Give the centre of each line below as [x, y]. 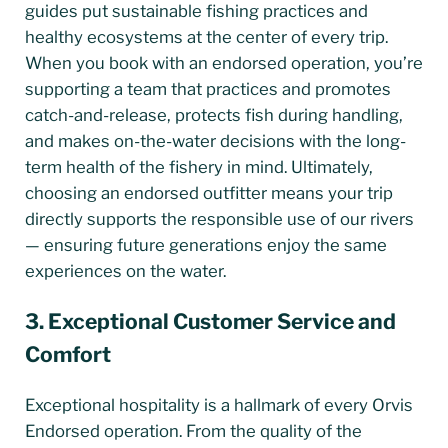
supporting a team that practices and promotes [207, 89]
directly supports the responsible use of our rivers [219, 219]
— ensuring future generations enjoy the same [205, 245]
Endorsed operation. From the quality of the [193, 431]
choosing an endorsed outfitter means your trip [208, 193]
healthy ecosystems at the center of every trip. [206, 37]
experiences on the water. [125, 271]
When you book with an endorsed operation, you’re [223, 63]
